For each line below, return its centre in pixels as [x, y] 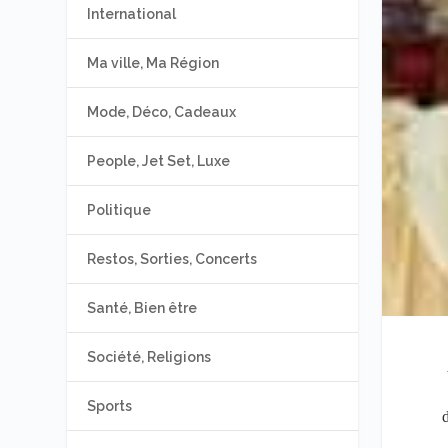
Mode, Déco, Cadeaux [162, 111]
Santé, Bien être [142, 307]
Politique [119, 209]
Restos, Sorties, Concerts [172, 258]
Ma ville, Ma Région [153, 62]
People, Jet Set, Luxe [159, 160]
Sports [110, 405]
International [132, 13]
